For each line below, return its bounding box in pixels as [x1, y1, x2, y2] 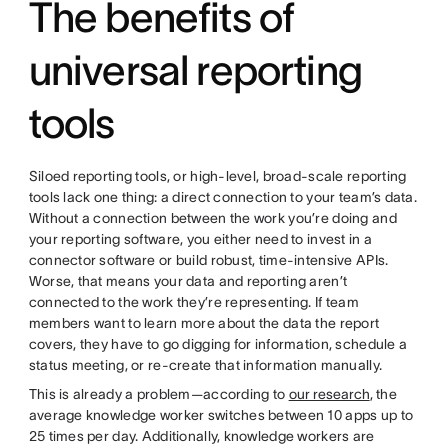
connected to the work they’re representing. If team [28, 294, 359, 311]
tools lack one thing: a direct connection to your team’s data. [28, 189, 418, 206]
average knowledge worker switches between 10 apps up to [28, 407, 414, 424]
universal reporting [28, 47, 362, 94]
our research [288, 386, 370, 403]
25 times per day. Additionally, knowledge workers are [28, 428, 375, 445]
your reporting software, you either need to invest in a [28, 231, 373, 248]
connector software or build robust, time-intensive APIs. [28, 252, 389, 269]
